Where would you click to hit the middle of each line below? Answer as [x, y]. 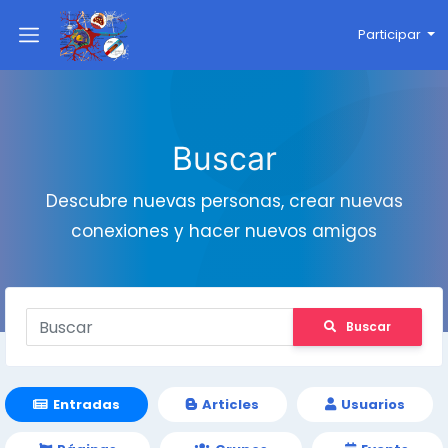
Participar [389, 34]
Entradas [86, 404]
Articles [230, 404]
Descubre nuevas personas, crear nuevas [224, 201]
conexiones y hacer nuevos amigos [224, 231]
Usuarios [373, 404]
